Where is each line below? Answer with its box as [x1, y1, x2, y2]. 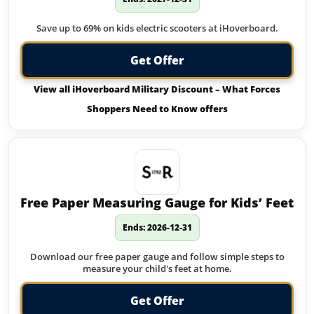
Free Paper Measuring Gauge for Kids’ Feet [20, 194, 294, 211]
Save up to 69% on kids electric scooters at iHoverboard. [36, 22, 278, 34]
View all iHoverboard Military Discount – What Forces [34, 83, 280, 95]
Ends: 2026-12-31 [122, 221, 192, 233]
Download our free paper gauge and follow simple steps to [29, 250, 285, 263]
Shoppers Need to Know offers [86, 102, 228, 115]
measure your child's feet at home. [82, 262, 232, 275]
